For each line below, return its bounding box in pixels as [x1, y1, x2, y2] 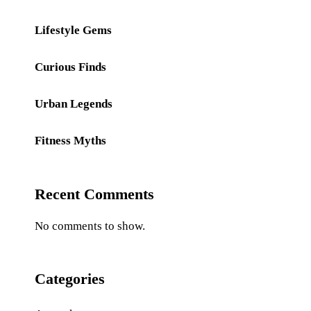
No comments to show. [34, 219, 145, 233]
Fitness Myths [34, 134, 106, 147]
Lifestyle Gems [34, 24, 112, 37]
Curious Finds [34, 60, 106, 74]
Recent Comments [34, 185, 154, 203]
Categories [34, 270, 105, 287]
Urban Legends [34, 97, 112, 110]
